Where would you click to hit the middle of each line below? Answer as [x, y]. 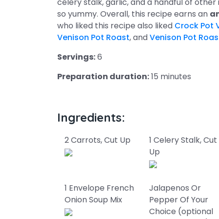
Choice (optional [181, 211]
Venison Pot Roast [93, 37]
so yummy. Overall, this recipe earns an [133, 14]
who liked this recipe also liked [116, 26]
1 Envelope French [99, 188]
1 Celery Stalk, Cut [183, 140]
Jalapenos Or [175, 188]
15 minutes [170, 77]
